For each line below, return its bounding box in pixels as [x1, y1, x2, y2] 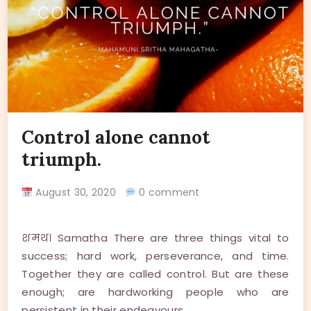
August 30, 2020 [33, 185, 125, 200]
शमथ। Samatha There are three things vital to [22, 230, 289, 246]
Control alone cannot [22, 126, 211, 149]
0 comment [135, 185, 200, 200]
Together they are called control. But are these [22, 267, 289, 282]
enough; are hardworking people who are [22, 285, 289, 300]
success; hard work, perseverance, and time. [22, 249, 289, 264]
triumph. [22, 148, 102, 171]
